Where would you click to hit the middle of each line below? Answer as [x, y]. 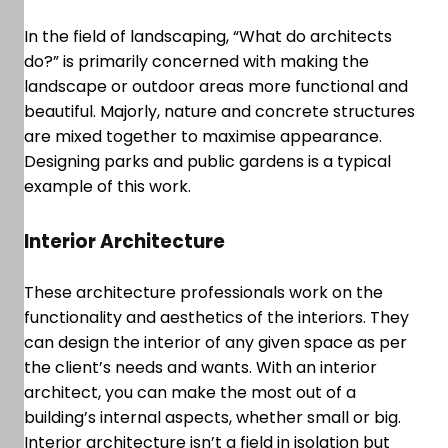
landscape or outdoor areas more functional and [216, 87]
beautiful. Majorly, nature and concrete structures [219, 112]
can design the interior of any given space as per [215, 343]
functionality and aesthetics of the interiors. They [216, 318]
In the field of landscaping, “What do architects [208, 37]
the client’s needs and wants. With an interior [200, 368]
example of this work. [109, 187]
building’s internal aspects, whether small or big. [212, 418]
